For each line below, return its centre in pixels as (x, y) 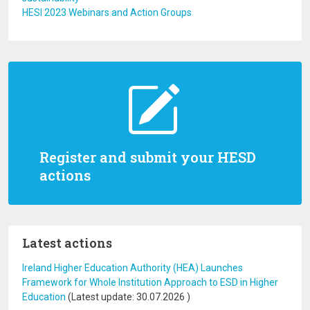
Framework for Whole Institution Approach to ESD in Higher (150, 282)
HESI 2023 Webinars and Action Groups (107, 12)
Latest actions (67, 243)
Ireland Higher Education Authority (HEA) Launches (133, 268)
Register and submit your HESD (148, 157)
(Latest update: (101, 297)
